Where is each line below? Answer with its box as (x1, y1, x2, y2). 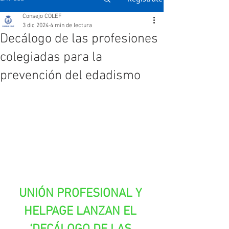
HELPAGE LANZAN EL (24, 204, 140, 219)
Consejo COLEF (22, 13, 62, 20)
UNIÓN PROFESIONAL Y (19, 186, 145, 201)
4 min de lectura (50, 22, 92, 29)
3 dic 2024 (22, 22, 49, 29)
